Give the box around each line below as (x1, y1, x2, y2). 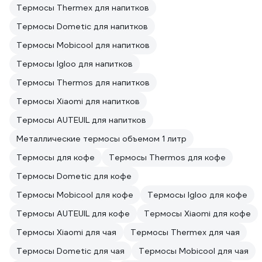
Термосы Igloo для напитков (16, 58, 133, 69)
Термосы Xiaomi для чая (16, 227, 116, 237)
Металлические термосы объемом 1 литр (16, 133, 187, 144)
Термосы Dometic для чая (16, 246, 125, 256)
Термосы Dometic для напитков (16, 21, 148, 32)
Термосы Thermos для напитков (16, 77, 150, 88)
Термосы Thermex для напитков (16, 2, 149, 13)
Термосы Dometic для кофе (16, 171, 132, 181)
